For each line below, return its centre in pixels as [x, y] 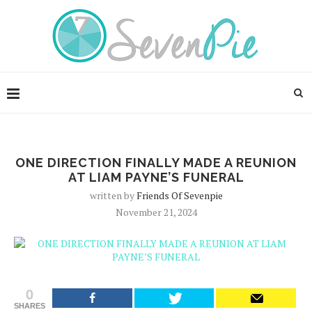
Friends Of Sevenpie [179, 195]
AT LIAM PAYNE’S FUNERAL [156, 177]
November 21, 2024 [156, 212]
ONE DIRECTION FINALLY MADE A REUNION [156, 163]
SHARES [30, 306]
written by [113, 195]
